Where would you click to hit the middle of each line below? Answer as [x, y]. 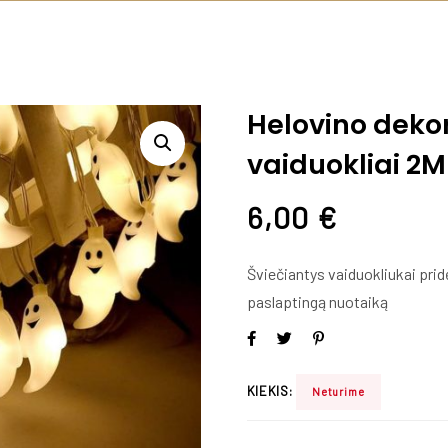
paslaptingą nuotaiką [317, 301]
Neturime [338, 391]
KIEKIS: [271, 391]
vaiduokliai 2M [346, 164]
